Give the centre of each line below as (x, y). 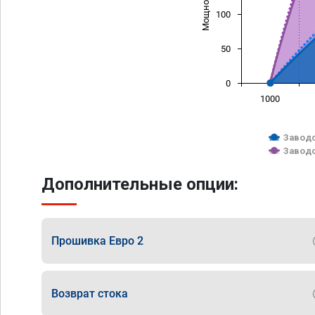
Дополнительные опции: (140, 184)
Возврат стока (90, 293)
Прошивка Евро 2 (97, 240)
